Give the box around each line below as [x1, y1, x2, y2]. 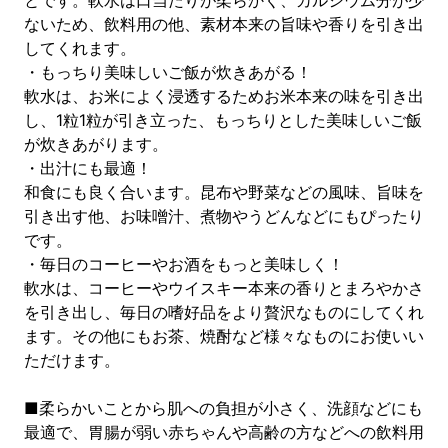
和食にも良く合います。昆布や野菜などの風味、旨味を [24, 182, 424, 202]
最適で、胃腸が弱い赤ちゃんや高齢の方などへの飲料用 [24, 422, 424, 442]
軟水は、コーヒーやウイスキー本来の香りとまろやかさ [24, 278, 424, 298]
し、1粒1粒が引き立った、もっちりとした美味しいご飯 [24, 110, 422, 130]
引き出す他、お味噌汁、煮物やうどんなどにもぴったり [24, 206, 424, 226]
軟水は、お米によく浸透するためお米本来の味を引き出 [24, 86, 424, 106]
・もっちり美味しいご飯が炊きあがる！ [24, 62, 312, 82]
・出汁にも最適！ [24, 158, 152, 178]
